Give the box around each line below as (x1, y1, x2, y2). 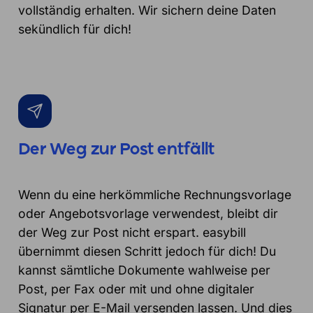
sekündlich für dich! (18, 21, 132, 36)
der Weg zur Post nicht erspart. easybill (18, 224, 247, 240)
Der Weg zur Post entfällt (18, 141, 215, 159)
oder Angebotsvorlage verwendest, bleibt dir (18, 205, 279, 221)
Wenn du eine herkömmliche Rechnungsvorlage (18, 187, 292, 202)
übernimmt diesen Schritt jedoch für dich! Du (18, 243, 277, 259)
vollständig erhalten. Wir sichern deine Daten (18, 2, 277, 17)
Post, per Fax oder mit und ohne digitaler (18, 281, 255, 296)
